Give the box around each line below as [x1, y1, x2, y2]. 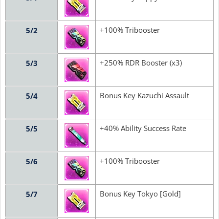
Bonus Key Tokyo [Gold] [100, 189, 181, 199]
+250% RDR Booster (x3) [100, 58, 182, 68]
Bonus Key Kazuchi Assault [100, 90, 189, 101]
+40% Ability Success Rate [100, 123, 186, 133]
